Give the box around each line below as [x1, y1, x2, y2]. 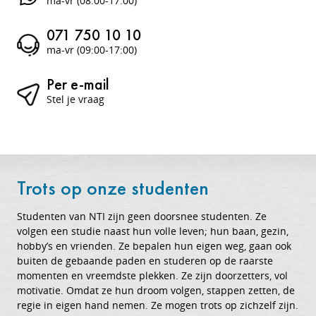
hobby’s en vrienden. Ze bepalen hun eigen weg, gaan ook [17, 238, 291, 253]
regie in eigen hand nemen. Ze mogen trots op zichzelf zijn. [17, 298, 298, 312]
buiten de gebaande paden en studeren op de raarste [17, 253, 273, 267]
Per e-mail [47, 73, 109, 95]
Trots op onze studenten [17, 175, 209, 200]
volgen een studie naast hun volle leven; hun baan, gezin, [17, 224, 288, 238]
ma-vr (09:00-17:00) [47, 42, 137, 56]
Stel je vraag [47, 92, 104, 106]
